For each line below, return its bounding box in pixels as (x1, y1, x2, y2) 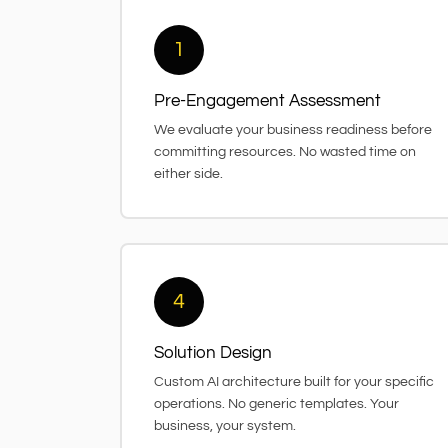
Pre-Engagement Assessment (154, 91, 381, 110)
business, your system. (154, 418, 296, 433)
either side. (154, 166, 223, 181)
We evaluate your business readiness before (154, 122, 432, 137)
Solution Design (154, 343, 272, 362)
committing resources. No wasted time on (154, 144, 416, 159)
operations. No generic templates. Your (154, 396, 399, 411)
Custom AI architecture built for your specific (154, 374, 434, 389)
